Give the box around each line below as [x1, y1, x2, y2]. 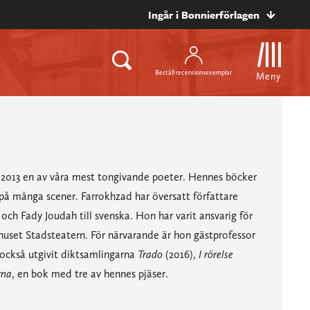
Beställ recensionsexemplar [155, 68, 232, 76]
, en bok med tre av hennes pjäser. [11, 267, 168, 280]
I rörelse [198, 248, 233, 261]
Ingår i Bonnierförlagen [148, 7, 259, 22]
